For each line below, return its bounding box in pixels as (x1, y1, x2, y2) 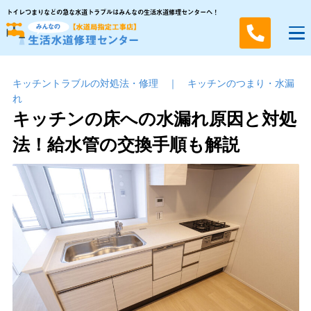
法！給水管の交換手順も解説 (12, 131, 239, 157)
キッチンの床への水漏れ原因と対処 (12, 106, 296, 131)
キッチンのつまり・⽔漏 (187, 76, 294, 90)
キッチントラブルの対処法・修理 (12, 76, 158, 90)
